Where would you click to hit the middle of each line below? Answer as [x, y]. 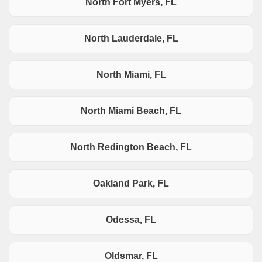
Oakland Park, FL [131, 184]
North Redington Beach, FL [131, 147]
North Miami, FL [131, 75]
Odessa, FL [131, 220]
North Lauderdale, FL [131, 39]
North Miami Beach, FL [131, 111]
